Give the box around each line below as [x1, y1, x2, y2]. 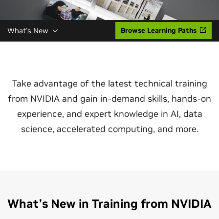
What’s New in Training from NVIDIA [7, 196, 212, 211]
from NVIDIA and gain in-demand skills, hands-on [8, 93, 211, 104]
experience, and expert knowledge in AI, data [17, 108, 202, 119]
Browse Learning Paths [121, 26, 197, 35]
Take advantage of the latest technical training [12, 78, 207, 89]
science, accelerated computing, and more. [21, 123, 198, 134]
